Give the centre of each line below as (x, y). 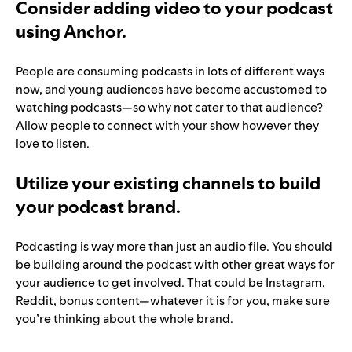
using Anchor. (71, 32)
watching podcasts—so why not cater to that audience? (169, 108)
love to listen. (53, 144)
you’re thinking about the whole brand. (125, 319)
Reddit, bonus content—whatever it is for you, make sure (173, 301)
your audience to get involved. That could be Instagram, (170, 283)
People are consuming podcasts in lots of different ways (170, 71)
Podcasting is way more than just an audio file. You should (174, 247)
